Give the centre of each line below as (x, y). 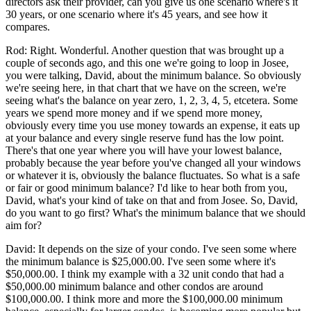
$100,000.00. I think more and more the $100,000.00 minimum (144, 299)
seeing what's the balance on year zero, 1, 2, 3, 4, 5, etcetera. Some (152, 100)
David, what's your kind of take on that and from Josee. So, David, (152, 200)
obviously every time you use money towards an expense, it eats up (153, 125)
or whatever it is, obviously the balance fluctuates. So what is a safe (153, 175)
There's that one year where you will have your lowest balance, (144, 150)
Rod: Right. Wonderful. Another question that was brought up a (145, 50)
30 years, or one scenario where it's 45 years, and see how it (136, 14)
